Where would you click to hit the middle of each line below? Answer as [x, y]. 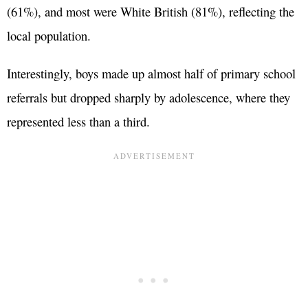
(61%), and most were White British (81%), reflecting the [151, 12]
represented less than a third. [78, 122]
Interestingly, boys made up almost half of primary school [151, 74]
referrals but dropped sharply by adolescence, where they [148, 98]
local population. [49, 36]
